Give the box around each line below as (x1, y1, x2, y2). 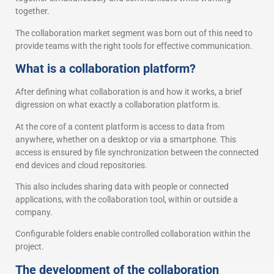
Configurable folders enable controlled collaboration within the (15, 229, 250, 239)
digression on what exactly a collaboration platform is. (15, 100, 220, 110)
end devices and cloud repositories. (15, 160, 147, 170)
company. (15, 207, 53, 217)
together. (15, 6, 50, 17)
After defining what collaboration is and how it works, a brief (15, 87, 242, 97)
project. (15, 242, 44, 252)
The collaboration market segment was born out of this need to (15, 28, 253, 38)
